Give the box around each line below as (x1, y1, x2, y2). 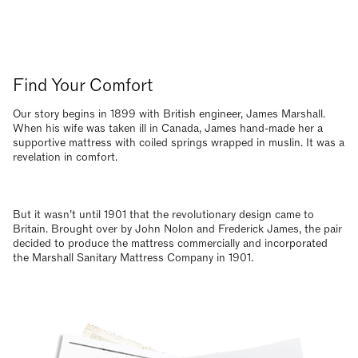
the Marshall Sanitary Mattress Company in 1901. (13, 250, 253, 265)
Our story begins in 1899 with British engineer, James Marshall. (13, 106, 325, 121)
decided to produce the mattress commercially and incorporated (13, 236, 328, 251)
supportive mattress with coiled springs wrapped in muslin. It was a (13, 135, 344, 150)
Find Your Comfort (13, 74, 153, 97)
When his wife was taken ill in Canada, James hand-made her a (13, 121, 323, 136)
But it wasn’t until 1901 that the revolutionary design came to (13, 207, 314, 222)
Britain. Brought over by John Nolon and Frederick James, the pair (13, 221, 342, 237)
